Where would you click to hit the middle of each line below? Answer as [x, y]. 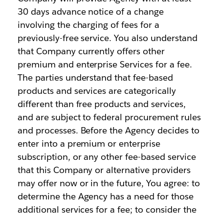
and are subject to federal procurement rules [109, 117]
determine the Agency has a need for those [105, 196]
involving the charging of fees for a [88, 25]
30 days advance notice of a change [91, 11]
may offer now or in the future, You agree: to [109, 183]
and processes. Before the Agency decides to [108, 130]
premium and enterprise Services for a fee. [105, 64]
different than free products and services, [101, 104]
